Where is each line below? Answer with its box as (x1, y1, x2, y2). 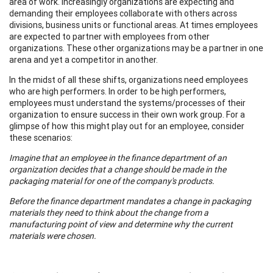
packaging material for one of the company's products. (9, 175, 214, 186)
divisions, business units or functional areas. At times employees (9, 19, 258, 30)
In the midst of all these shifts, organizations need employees (9, 74, 248, 85)
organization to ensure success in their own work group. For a (9, 108, 245, 120)
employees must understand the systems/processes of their (9, 97, 246, 108)
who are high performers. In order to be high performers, (9, 85, 226, 97)
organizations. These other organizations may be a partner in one (9, 42, 263, 54)
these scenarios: (9, 132, 73, 143)
